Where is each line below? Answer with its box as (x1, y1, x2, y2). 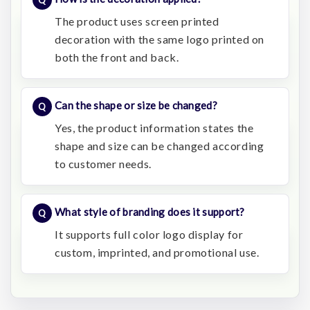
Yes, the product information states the (55, 121, 254, 134)
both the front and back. (55, 51, 179, 64)
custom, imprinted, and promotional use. (55, 246, 259, 259)
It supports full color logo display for (55, 228, 244, 241)
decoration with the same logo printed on (55, 33, 265, 46)
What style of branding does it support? (55, 206, 245, 218)
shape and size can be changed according (55, 139, 264, 152)
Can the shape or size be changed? (55, 99, 217, 111)
